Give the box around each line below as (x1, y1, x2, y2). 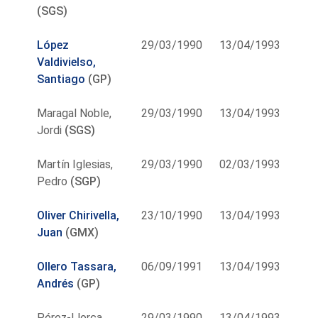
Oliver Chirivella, (37, 208, 120, 222)
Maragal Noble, (37, 106, 112, 120)
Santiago (37, 72, 86, 86)
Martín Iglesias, (37, 157, 114, 171)
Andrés (37, 276, 75, 290)
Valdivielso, (37, 55, 97, 69)
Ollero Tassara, (37, 259, 117, 273)
